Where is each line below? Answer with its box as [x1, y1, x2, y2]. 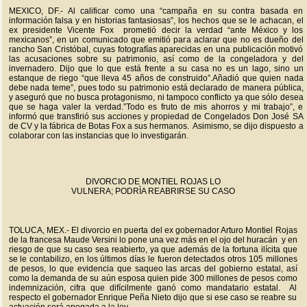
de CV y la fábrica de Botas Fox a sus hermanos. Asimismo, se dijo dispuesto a [8, 121, 304, 131]
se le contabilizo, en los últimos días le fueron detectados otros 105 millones [8, 254, 297, 264]
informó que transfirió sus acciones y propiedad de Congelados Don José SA [8, 112, 304, 121]
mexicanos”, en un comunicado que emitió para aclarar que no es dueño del [8, 35, 304, 45]
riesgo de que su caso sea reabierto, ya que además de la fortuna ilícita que [8, 245, 297, 254]
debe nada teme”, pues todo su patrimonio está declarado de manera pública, [8, 83, 304, 93]
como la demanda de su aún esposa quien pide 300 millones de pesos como [8, 273, 297, 283]
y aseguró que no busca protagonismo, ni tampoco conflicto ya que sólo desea [8, 93, 304, 102]
